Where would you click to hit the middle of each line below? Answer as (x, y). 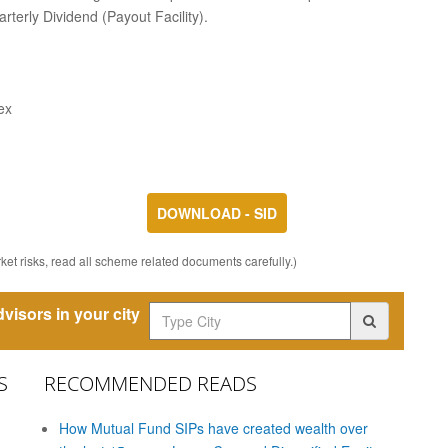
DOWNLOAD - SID (216, 213)
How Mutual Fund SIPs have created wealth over (213, 428)
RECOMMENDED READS (150, 383)
